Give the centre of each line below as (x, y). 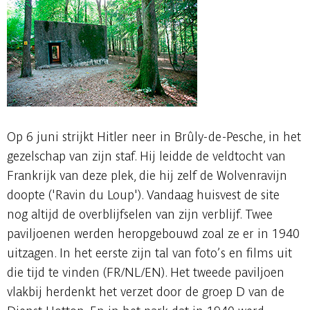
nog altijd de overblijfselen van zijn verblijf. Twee (140, 214)
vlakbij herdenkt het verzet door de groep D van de (146, 292)
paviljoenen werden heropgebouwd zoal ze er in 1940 (153, 234)
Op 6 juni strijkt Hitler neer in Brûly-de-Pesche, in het (154, 137)
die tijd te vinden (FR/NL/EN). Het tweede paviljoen (146, 272)
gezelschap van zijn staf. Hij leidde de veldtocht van (146, 156)
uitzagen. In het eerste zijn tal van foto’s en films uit (149, 253)
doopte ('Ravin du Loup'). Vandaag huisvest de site (143, 195)
